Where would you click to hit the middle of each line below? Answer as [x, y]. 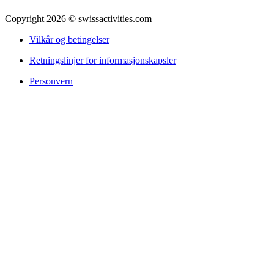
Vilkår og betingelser [69, 39]
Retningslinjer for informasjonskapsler [103, 60]
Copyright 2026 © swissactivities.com [78, 18]
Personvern [51, 81]
